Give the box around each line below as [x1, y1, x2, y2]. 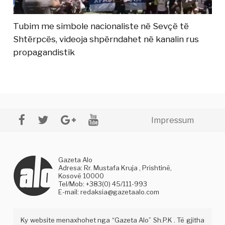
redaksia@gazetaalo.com [80, 188, 160, 196]
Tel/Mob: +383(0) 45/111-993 [58, 180, 148, 188]
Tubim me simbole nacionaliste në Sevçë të [13, 21, 189, 32]
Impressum [151, 116, 194, 126]
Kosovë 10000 [58, 172, 104, 180]
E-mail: [58, 188, 81, 196]
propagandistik [13, 47, 75, 58]
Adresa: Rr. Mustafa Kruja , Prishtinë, [58, 164, 172, 172]
